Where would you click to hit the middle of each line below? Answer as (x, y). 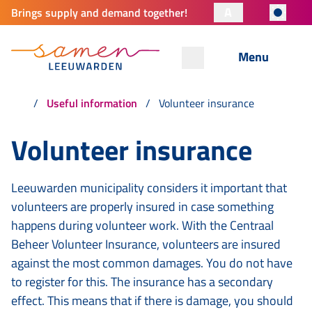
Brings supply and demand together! (99, 13)
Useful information (92, 103)
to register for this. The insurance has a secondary (142, 282)
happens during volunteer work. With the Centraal (142, 225)
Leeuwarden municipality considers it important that (149, 188)
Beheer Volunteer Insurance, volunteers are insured (146, 244)
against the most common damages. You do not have (152, 263)
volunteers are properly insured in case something (142, 206)
